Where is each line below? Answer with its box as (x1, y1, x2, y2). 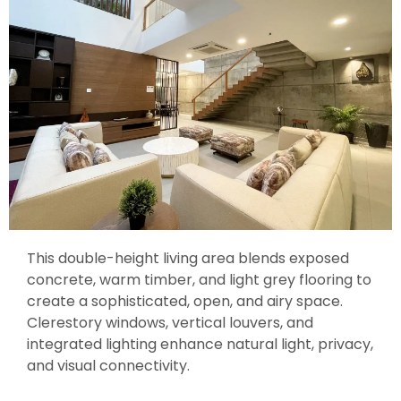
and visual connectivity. (27, 354, 190, 376)
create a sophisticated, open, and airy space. (27, 290, 343, 311)
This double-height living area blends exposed (27, 247, 349, 269)
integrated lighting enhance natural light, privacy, (27, 333, 373, 354)
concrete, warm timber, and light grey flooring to (27, 269, 371, 290)
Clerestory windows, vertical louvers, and (27, 311, 313, 333)
